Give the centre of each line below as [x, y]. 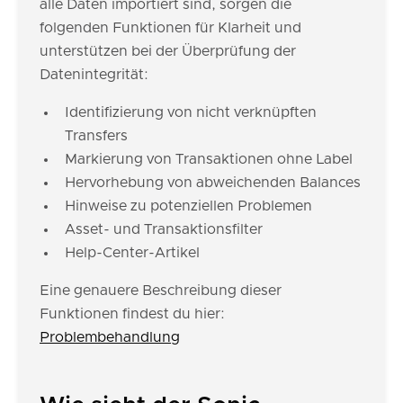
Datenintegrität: [94, 75]
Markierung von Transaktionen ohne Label [209, 159]
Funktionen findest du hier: [132, 314]
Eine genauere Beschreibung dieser [161, 291]
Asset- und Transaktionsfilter [164, 229]
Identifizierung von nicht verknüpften [191, 112]
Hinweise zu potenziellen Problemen [188, 206]
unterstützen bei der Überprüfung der [168, 51]
